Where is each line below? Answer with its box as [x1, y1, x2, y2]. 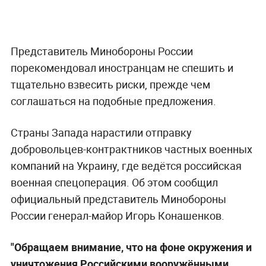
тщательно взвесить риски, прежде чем [10, 77, 210, 91]
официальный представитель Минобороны [10, 191, 226, 206]
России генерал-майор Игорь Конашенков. [10, 208, 224, 223]
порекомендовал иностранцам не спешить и [10, 60, 233, 75]
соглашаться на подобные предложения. [10, 93, 216, 108]
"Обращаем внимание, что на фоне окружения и [10, 239, 252, 254]
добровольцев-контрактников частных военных [10, 141, 252, 156]
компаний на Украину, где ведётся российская [10, 158, 242, 173]
